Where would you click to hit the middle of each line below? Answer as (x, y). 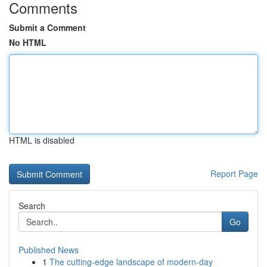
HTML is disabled (42, 140)
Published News (49, 250)
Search (32, 206)
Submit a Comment (47, 27)
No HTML (28, 42)
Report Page (234, 173)
